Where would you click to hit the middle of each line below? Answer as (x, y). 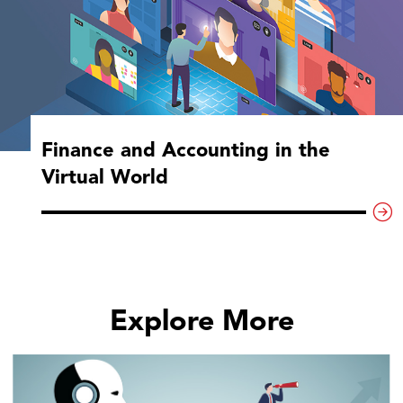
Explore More (201, 321)
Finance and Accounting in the (185, 149)
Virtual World (104, 176)
